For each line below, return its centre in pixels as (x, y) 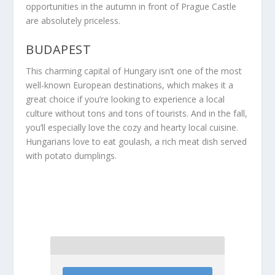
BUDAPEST (59, 49)
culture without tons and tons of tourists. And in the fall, (137, 113)
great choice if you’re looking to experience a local (126, 99)
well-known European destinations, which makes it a (130, 85)
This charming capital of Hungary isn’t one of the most (134, 71)
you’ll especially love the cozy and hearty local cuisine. (132, 127)
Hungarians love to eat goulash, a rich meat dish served (137, 141)
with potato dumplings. (72, 155)
